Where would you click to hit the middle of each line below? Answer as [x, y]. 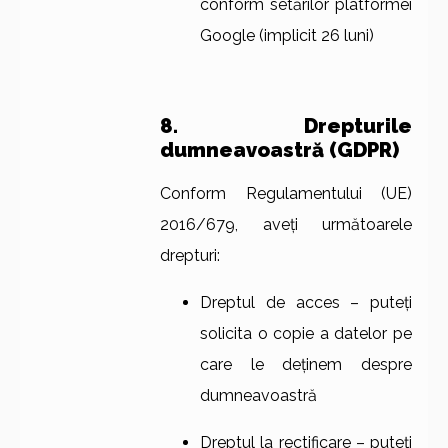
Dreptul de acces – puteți [306, 303]
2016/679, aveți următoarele [286, 225]
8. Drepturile [286, 126]
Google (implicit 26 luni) [287, 36]
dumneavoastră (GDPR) [279, 150]
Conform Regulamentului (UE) [286, 194]
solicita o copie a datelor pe [306, 334]
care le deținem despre [306, 365]
